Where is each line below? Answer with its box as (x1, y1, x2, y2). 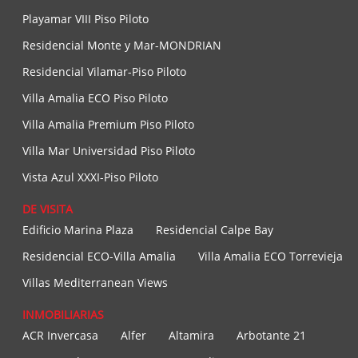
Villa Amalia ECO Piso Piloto (22, 90, 168, 106)
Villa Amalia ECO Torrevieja (198, 249, 343, 265)
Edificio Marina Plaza (22, 222, 133, 238)
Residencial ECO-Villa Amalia (22, 249, 176, 265)
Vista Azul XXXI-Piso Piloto (22, 169, 158, 185)
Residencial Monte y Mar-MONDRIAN (22, 38, 221, 54)
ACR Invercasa (22, 328, 98, 344)
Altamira (169, 328, 214, 344)
